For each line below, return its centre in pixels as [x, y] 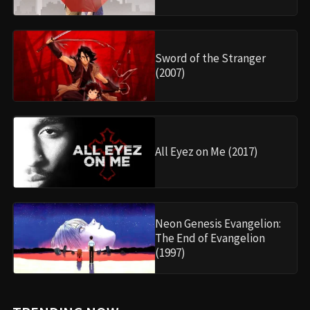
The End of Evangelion [210, 238]
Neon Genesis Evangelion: [218, 223]
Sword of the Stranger [210, 58]
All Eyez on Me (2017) [207, 152]
